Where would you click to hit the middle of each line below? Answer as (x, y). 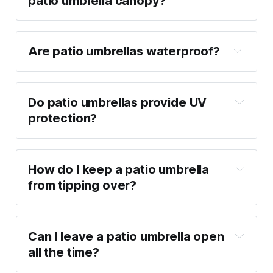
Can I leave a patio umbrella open (126, 236)
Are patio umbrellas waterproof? (124, 51)
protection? (63, 119)
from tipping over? (83, 186)
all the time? (64, 252)
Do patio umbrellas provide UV (118, 103)
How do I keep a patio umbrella (119, 170)
